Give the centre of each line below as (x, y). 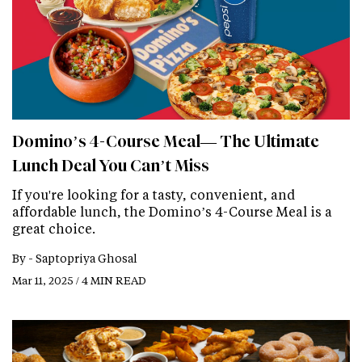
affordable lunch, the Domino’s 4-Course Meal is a (172, 211)
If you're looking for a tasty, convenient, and (154, 194)
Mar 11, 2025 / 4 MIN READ (79, 280)
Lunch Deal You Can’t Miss (111, 165)
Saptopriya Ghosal (86, 258)
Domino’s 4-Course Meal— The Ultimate (166, 141)
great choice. (54, 228)
